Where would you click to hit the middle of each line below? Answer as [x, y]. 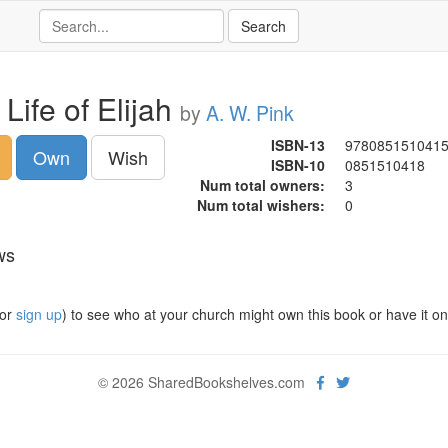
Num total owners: [262, 185]
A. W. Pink [249, 113]
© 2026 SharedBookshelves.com [207, 382]
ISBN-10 [297, 165]
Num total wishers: [260, 205]
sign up [38, 314]
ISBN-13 [297, 145]
